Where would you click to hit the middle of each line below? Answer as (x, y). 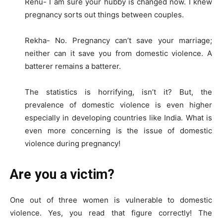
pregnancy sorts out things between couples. (104, 14)
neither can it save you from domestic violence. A (118, 53)
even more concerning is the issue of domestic (118, 130)
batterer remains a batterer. (73, 66)
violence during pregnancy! (73, 143)
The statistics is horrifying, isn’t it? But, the (118, 92)
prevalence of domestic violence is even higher (118, 105)
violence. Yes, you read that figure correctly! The (111, 213)
